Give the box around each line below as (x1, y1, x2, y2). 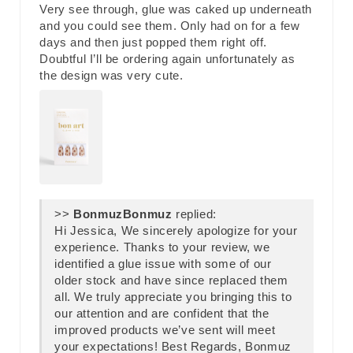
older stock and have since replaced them (54, 273, 288, 287)
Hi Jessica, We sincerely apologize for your (54, 223, 298, 237)
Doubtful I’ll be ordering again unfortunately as (39, 51, 295, 65)
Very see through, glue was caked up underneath (39, 2, 313, 16)
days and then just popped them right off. (39, 35, 268, 49)
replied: (172, 206, 217, 221)
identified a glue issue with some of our (54, 256, 272, 270)
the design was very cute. (39, 68, 184, 82)
